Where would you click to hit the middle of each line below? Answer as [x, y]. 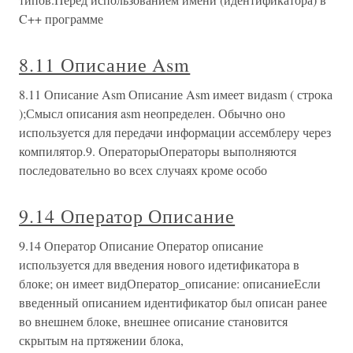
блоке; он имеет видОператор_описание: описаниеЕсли [170, 283]
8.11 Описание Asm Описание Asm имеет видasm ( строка [176, 94]
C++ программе [61, 18]
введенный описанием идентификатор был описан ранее [173, 302]
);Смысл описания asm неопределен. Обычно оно [152, 113]
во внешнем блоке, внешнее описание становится [153, 321]
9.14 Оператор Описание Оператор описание [141, 245]
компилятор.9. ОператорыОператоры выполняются [158, 150]
